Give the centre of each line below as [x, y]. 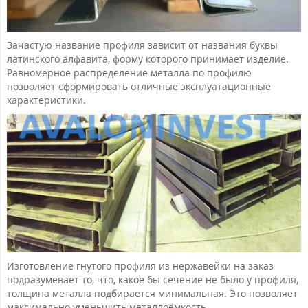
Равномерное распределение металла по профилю [129, 72]
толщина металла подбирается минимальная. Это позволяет [152, 294]
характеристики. [48, 100]
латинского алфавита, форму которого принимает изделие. [148, 58]
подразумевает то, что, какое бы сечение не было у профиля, [153, 280]
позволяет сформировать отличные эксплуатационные [139, 86]
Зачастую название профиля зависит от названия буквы [142, 45]
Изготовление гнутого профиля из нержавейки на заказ [140, 266]
